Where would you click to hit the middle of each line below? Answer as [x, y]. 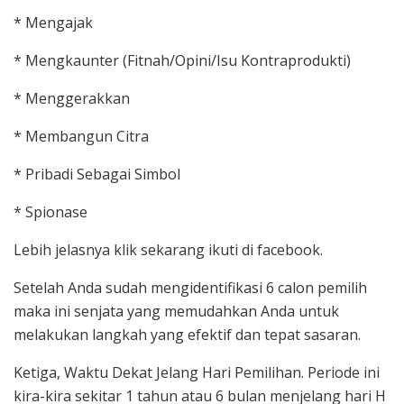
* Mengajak [53, 23]
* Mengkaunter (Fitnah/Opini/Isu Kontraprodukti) [182, 61]
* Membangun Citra [81, 137]
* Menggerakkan [72, 99]
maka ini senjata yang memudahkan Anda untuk [176, 312]
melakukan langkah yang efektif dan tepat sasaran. [187, 335]
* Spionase [50, 212]
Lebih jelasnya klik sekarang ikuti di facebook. [168, 250]
